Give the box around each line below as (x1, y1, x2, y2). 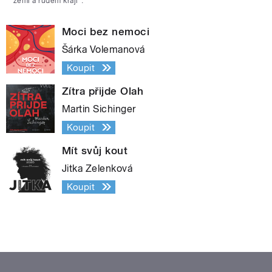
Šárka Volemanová (62, 43, 145, 55)
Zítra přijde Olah (62, 84, 144, 97)
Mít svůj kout (62, 144, 128, 157)
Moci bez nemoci (62, 25, 150, 38)
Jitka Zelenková (62, 162, 133, 174)
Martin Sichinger (62, 103, 136, 115)
